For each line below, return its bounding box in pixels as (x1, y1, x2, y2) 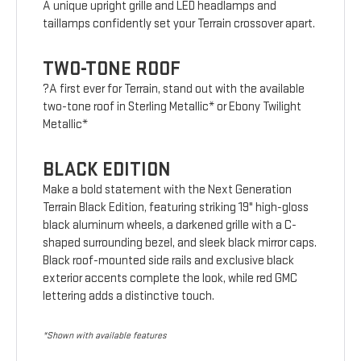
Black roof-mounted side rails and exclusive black (43, 253, 295, 269)
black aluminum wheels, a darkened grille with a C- (43, 218, 297, 234)
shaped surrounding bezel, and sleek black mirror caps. (43, 235, 317, 251)
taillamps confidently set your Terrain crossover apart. (43, 16, 316, 32)
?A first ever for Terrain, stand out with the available (43, 81, 305, 98)
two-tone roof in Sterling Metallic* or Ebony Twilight (43, 99, 302, 115)
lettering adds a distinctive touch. (43, 288, 215, 305)
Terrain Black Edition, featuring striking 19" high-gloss (43, 200, 309, 216)
